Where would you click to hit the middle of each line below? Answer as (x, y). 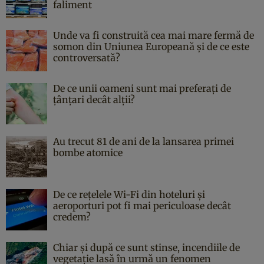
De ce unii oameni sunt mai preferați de (142, 88)
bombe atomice (88, 152)
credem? (72, 217)
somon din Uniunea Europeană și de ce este (151, 46)
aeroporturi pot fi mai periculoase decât (142, 205)
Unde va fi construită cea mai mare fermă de (154, 35)
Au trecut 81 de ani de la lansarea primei (143, 141)
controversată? (87, 57)
